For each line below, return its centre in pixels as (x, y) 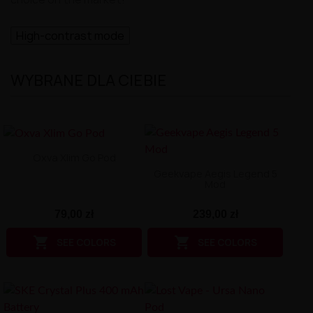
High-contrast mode (70, 35)
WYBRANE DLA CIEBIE (89, 80)
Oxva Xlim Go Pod (74, 158)
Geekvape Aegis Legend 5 (215, 174)
